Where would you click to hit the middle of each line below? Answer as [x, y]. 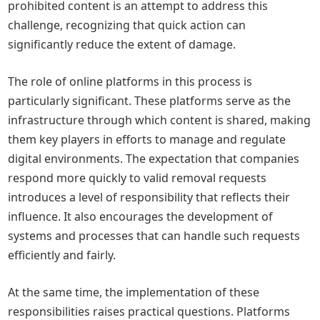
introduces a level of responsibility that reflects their [149, 197]
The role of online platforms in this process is [130, 81]
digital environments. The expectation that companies [154, 159]
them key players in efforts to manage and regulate [147, 139]
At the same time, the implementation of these [134, 292]
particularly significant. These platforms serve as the [150, 101]
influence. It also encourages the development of [141, 216]
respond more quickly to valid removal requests [137, 178]
